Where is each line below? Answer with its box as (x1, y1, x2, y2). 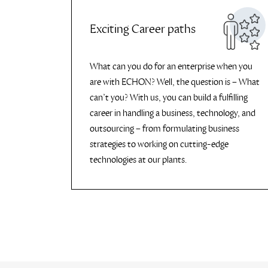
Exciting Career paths (90, 22, 196, 36)
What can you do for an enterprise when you (90, 61, 252, 72)
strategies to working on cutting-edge (90, 139, 229, 150)
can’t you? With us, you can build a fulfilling (90, 92, 248, 103)
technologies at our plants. (90, 154, 187, 165)
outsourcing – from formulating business (90, 123, 239, 134)
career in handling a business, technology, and (90, 108, 255, 118)
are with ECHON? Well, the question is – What (90, 77, 260, 87)
